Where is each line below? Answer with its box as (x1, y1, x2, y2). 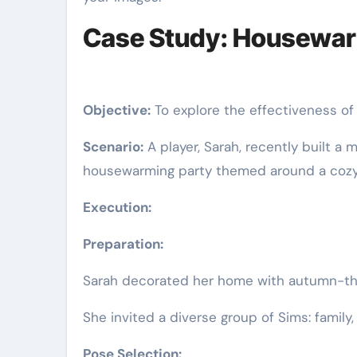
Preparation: (83, 235, 163, 253)
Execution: (83, 198, 151, 216)
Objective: (83, 101, 151, 119)
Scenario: (83, 138, 143, 155)
